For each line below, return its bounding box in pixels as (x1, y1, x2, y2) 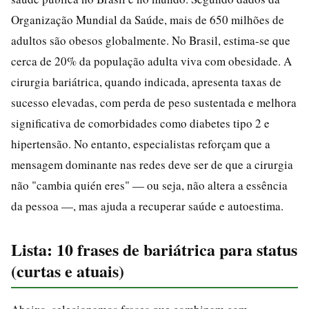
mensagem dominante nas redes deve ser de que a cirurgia (11, 156, 293, 172)
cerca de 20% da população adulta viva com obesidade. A (11, 52, 292, 69)
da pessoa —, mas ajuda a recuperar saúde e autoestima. (11, 197, 283, 214)
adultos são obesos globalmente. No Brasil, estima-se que (11, 32, 290, 48)
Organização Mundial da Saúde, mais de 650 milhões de (11, 11, 284, 28)
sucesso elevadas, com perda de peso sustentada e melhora (11, 94, 297, 110)
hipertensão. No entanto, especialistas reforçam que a (11, 135, 270, 152)
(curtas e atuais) (11, 258, 124, 283)
